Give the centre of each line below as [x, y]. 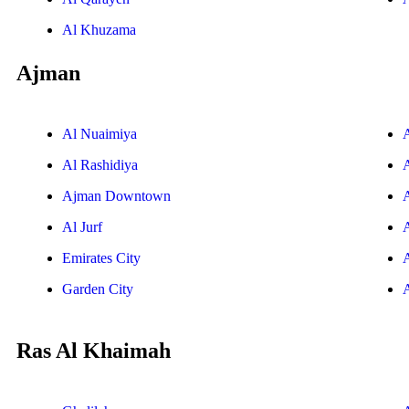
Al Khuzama [99, 30]
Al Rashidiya [100, 165]
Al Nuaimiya [100, 134]
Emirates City [101, 258]
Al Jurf [82, 227]
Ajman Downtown [116, 196]
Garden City [98, 289]
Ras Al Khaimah [94, 351]
